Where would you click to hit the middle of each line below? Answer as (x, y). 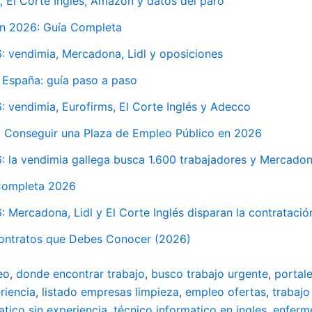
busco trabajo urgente (210, 273)
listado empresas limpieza (110, 291)
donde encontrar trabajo (80, 273)
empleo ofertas (226, 291)
